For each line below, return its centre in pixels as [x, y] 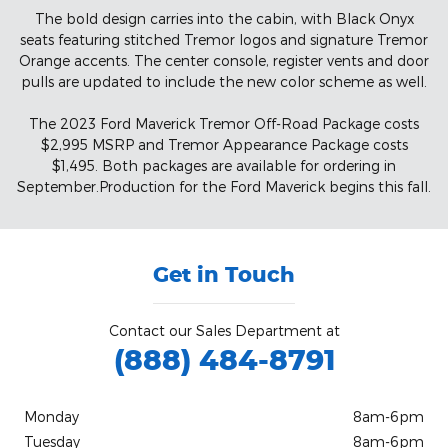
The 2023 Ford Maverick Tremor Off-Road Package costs [224, 123]
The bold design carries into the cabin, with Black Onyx [224, 18]
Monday [51, 416]
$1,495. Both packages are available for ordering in [224, 165]
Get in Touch [224, 273]
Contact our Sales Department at [224, 330]
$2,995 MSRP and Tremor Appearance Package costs [224, 144]
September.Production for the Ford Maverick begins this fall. [224, 186]
